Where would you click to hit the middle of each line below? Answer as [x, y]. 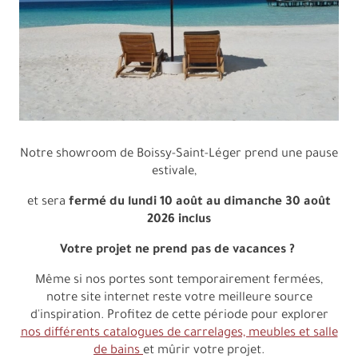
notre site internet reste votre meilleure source [179, 298]
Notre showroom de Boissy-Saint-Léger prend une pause [179, 154]
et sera [48, 202]
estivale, [179, 172]
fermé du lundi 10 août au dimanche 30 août [200, 202]
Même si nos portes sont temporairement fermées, [179, 280]
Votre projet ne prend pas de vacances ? [179, 250]
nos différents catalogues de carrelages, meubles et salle [179, 333]
